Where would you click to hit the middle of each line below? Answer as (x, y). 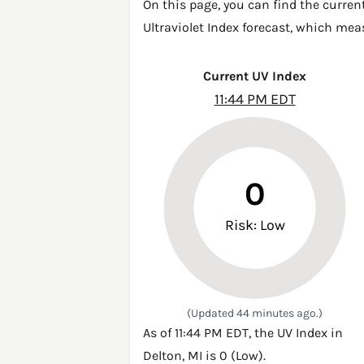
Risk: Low (255, 225)
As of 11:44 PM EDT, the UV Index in (243, 333)
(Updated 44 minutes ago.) (255, 313)
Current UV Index (255, 76)
